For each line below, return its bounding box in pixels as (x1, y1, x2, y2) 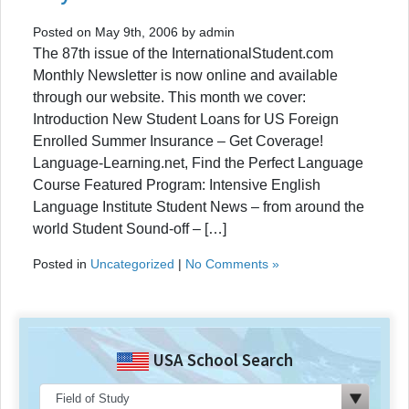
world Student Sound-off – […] (33, 220, 226, 236)
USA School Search (148, 348, 293, 371)
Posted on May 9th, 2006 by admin (33, 24, 235, 39)
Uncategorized (90, 256, 174, 271)
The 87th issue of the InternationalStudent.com (33, 45, 333, 61)
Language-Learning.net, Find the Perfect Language (33, 154, 363, 171)
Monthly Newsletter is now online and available (33, 67, 338, 83)
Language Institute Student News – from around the (33, 198, 364, 215)
